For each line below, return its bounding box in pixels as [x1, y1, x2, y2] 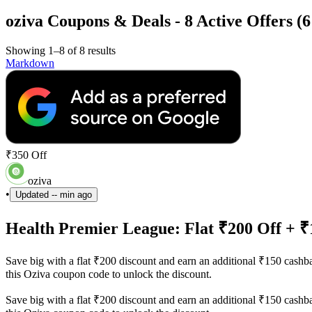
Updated [15, 189, 52, 200]
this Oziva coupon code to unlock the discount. [6, 267, 212, 280]
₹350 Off [6, 148, 47, 161]
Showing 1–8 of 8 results [6, 44, 116, 56]
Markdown [6, 56, 54, 69]
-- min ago [52, 189, 92, 200]
